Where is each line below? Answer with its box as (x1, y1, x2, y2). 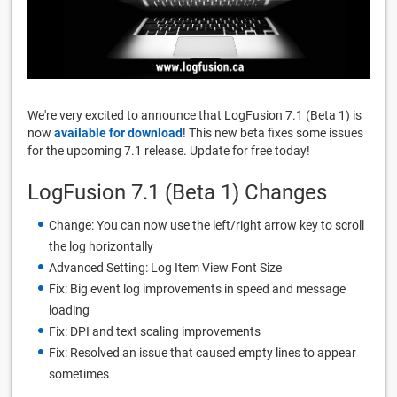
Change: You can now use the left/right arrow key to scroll (49, 217, 364, 232)
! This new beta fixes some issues (183, 125, 363, 140)
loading (49, 302, 90, 317)
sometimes (49, 366, 109, 381)
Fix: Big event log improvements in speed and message (49, 281, 346, 296)
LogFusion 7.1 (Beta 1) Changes (27, 179, 327, 205)
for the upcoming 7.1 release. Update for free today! (27, 143, 310, 158)
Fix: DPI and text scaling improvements (49, 323, 261, 339)
